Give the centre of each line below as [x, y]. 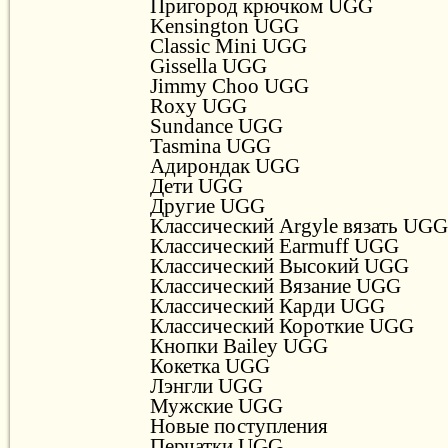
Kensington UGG [224, 25]
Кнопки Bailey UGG [239, 345]
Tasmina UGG [210, 145]
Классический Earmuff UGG [274, 245]
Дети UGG [196, 185]
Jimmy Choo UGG [229, 85]
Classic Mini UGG [228, 45]
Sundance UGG [216, 125]
